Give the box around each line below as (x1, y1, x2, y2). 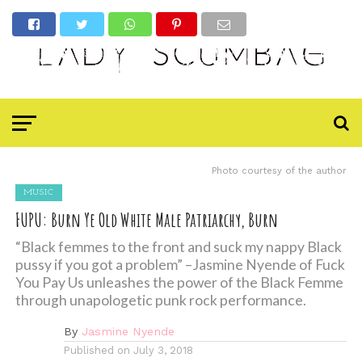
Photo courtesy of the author (212, 166, 347, 177)
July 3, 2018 (133, 344, 193, 357)
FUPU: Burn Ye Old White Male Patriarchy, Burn (15, 208, 278, 233)
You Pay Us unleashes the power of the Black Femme (15, 274, 343, 292)
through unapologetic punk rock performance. (15, 292, 306, 309)
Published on (63, 344, 130, 357)
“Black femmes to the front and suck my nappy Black (15, 238, 342, 256)
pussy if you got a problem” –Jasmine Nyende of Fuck (15, 256, 345, 274)
